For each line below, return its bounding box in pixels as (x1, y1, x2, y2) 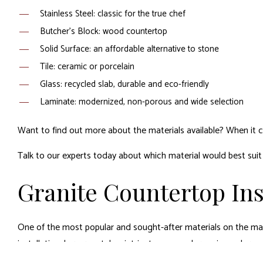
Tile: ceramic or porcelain (39, 59, 134, 75)
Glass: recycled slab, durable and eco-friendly (39, 77, 209, 92)
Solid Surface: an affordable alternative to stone (39, 42, 219, 57)
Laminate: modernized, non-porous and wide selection (39, 95, 244, 110)
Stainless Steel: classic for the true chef (39, 6, 186, 22)
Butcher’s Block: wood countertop (39, 24, 167, 39)
